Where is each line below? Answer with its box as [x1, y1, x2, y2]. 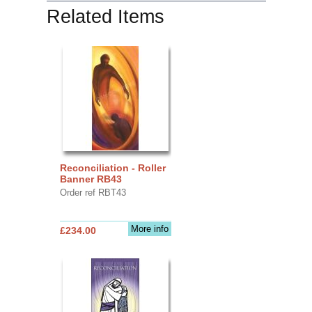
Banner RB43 [59, 173, 122, 185]
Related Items [46, 6, 164, 27]
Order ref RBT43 [59, 187, 126, 198]
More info [130, 223, 169, 234]
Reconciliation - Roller [59, 162, 166, 173]
